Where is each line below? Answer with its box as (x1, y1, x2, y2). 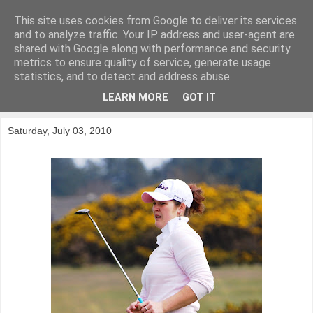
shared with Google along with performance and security (14, 42, 291, 55)
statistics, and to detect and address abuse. (14, 70, 232, 83)
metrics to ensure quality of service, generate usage (14, 56, 271, 69)
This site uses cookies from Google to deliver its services (14, 14, 297, 27)
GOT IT (182, 92, 216, 104)
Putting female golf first (7, 62, 119, 74)
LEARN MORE (103, 92, 168, 104)
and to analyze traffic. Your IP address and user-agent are (14, 28, 295, 41)
